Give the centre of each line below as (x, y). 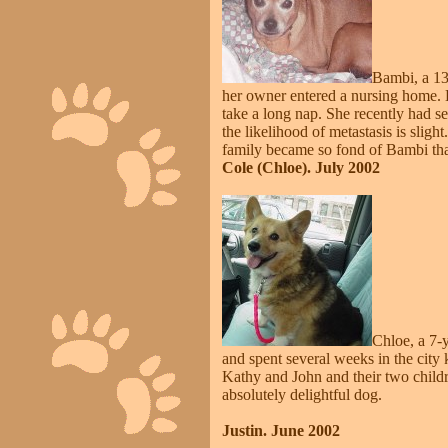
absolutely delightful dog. (302, 394)
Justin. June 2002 (281, 430)
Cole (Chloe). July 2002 (301, 167)
